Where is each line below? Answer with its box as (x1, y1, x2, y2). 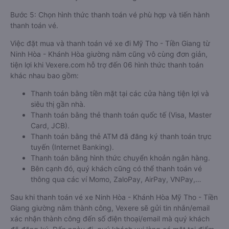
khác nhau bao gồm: (10, 71, 79, 80)
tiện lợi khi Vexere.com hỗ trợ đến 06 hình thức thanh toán (10, 60, 203, 69)
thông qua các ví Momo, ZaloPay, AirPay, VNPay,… (31, 175, 201, 184)
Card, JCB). (31, 121, 70, 130)
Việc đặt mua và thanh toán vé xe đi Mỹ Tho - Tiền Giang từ (10, 39, 210, 48)
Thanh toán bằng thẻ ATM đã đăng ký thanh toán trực (31, 132, 212, 141)
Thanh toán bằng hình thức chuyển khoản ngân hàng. (31, 153, 210, 162)
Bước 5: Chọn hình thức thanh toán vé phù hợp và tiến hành (10, 10, 210, 19)
